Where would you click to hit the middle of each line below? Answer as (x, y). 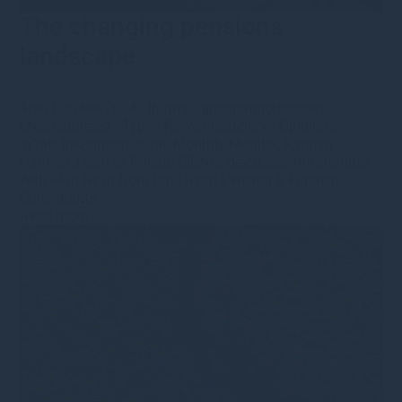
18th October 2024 (81, 108)
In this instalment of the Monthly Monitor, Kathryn (177, 144)
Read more (54, 215)
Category (240, 126)
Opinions (308, 126)
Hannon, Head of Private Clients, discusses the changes (196, 162)
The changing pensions (152, 26)
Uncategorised (66, 126)
